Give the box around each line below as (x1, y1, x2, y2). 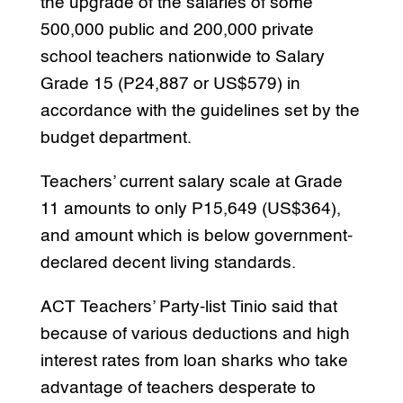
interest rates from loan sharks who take (40, 352, 348, 370)
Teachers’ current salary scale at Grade (40, 173, 343, 191)
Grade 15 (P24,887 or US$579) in (40, 75, 300, 93)
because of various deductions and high (40, 325, 350, 343)
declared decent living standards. (40, 254, 296, 272)
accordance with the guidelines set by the (40, 102, 360, 120)
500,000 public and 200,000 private (40, 21, 314, 39)
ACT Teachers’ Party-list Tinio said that (40, 298, 337, 316)
